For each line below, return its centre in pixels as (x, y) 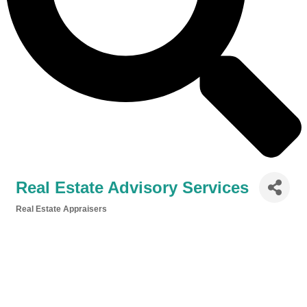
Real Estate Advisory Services (132, 187)
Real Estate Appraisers (61, 209)
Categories (37, 218)
